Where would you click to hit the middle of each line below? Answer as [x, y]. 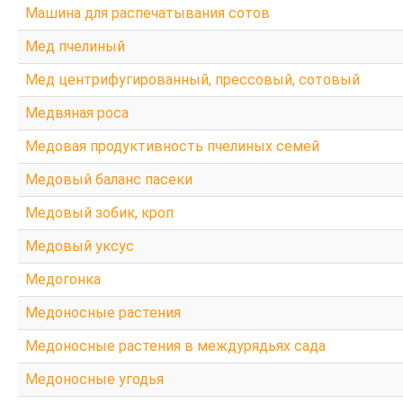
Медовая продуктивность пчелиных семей [172, 146]
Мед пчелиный [75, 46]
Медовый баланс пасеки [109, 179]
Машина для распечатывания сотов [148, 13]
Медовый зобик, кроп [99, 212]
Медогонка [63, 279]
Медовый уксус [80, 246]
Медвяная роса [77, 112]
